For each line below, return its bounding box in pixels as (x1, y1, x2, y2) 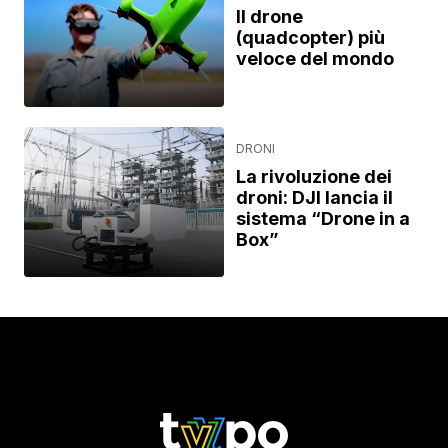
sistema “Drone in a (236, 207, 410, 229)
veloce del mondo (236, 48, 394, 70)
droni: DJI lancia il (236, 186, 393, 208)
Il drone (236, 6, 303, 28)
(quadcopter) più (236, 27, 385, 49)
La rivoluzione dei (236, 165, 392, 187)
